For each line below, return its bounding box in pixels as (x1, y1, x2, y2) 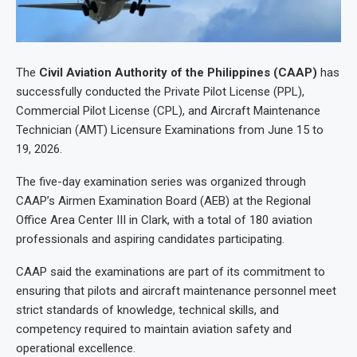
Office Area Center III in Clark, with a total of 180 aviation (16, 213, 312, 228)
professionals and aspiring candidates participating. (16, 232, 284, 247)
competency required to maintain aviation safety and (16, 322, 292, 337)
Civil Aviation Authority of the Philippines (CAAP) (39, 65, 317, 80)
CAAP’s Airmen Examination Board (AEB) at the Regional (16, 194, 311, 209)
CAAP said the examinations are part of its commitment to (16, 265, 325, 280)
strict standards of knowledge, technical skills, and (16, 303, 279, 318)
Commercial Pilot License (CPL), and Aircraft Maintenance (16, 104, 320, 119)
